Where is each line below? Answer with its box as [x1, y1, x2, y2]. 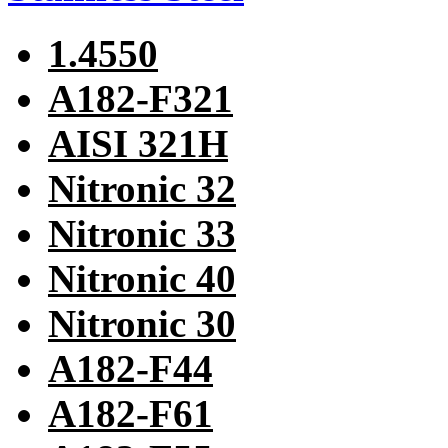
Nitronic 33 [48, 211, 236, 255]
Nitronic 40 [48, 256, 236, 300]
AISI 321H [48, 121, 228, 165]
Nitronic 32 [48, 166, 236, 210]
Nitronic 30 [48, 301, 236, 345]
